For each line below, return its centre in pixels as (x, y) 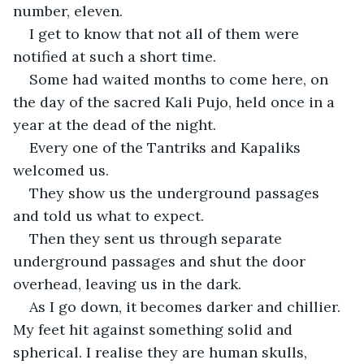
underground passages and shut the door (161, 261)
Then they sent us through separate (158, 238)
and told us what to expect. (108, 215)
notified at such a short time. (115, 56)
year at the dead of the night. (115, 124)
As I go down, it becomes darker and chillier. (187, 306)
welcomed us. (61, 170)
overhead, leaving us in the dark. (127, 284)
